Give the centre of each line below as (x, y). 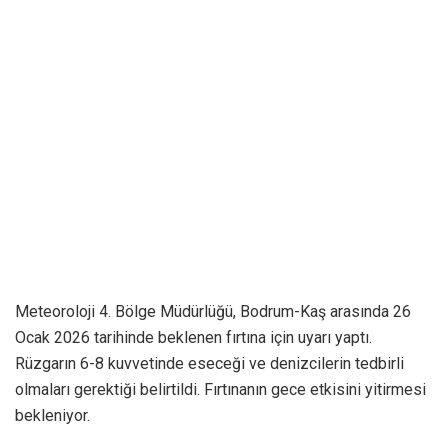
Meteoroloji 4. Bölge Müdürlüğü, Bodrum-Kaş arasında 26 (213, 311)
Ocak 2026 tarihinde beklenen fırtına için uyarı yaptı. (193, 337)
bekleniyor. (52, 415)
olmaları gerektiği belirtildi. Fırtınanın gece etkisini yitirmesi (220, 389)
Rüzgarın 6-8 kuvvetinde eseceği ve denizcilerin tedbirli (209, 363)
